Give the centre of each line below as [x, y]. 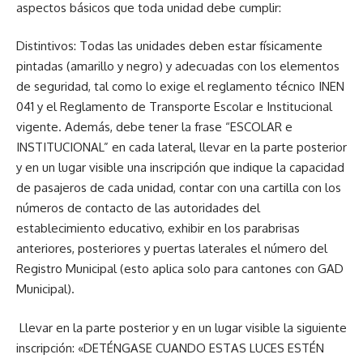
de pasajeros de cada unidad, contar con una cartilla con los [179, 188]
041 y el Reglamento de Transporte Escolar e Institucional [174, 107]
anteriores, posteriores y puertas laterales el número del [172, 248]
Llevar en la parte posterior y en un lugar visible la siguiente [181, 327]
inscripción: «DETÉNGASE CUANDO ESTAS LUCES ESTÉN [170, 348]
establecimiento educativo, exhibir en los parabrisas [158, 228]
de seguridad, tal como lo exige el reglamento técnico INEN [180, 86]
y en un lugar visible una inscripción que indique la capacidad [180, 167]
